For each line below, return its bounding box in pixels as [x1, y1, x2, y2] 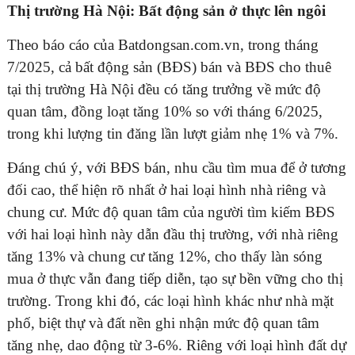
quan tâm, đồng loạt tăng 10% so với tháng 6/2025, [7, 103, 323, 120]
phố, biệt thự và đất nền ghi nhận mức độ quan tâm [7, 315, 319, 332]
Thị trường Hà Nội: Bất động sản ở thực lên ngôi [7, 2, 326, 20]
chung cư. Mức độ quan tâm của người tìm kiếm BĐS [7, 204, 335, 221]
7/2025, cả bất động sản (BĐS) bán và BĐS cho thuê [7, 59, 331, 76]
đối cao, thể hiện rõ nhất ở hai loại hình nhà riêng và [7, 181, 326, 199]
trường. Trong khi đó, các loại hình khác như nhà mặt [7, 292, 334, 310]
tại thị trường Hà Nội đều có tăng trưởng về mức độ [7, 81, 321, 98]
